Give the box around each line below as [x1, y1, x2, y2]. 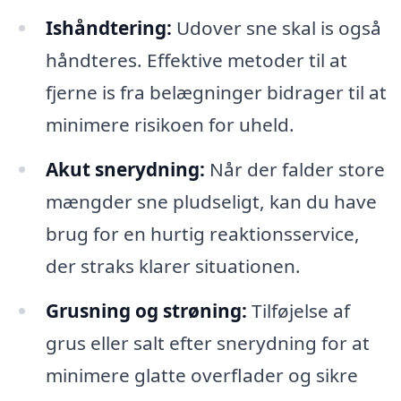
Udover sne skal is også [171, 14, 381, 40]
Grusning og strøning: [45, 297, 247, 323]
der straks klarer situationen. [45, 252, 301, 278]
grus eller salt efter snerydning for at [45, 329, 370, 355]
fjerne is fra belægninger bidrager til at [45, 79, 387, 105]
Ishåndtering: [45, 14, 172, 40]
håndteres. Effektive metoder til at [45, 47, 347, 73]
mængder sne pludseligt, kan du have [45, 188, 377, 214]
